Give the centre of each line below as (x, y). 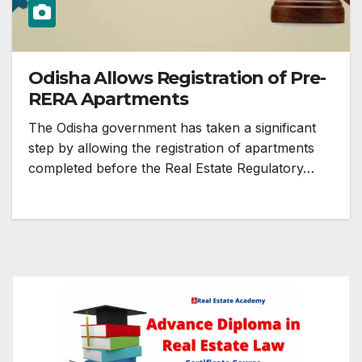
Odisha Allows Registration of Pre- (177, 78)
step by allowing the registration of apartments (171, 148)
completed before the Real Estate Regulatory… (171, 168)
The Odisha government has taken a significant (172, 128)
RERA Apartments (108, 99)
